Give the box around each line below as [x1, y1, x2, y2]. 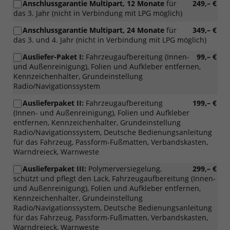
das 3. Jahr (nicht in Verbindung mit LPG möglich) [13, 8, 182, 18]
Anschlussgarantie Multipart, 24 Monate [23, 25, 164, 35]
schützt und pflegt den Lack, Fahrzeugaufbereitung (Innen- [13, 174, 216, 184]
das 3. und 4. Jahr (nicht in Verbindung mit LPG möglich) [13, 35, 206, 45]
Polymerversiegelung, [86, 164, 162, 174]
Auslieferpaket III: [23, 164, 86, 174]
